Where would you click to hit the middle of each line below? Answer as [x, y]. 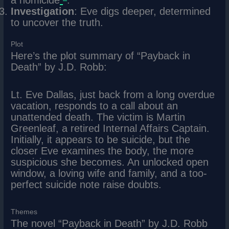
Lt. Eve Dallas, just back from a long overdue [113, 94]
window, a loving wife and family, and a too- [109, 173]
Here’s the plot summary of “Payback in [101, 55]
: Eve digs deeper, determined [143, 12]
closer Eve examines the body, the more [102, 151]
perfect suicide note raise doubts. [86, 184]
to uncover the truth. [57, 23]
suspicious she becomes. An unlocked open [110, 162]
